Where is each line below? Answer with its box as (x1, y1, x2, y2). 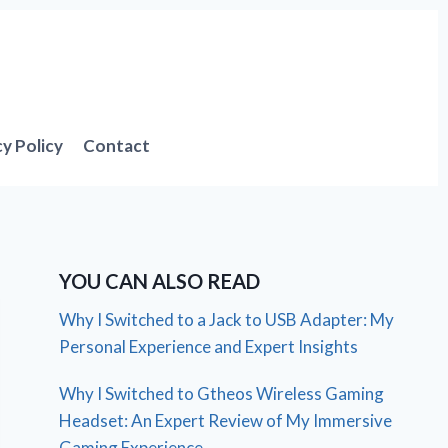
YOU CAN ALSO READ (59, 268, 261, 293)
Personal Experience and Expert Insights (59, 335, 359, 357)
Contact (83, 135, 151, 156)
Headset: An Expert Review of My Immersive (59, 409, 393, 431)
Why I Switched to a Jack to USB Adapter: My (59, 308, 395, 330)
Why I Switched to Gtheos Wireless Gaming (59, 382, 385, 404)
